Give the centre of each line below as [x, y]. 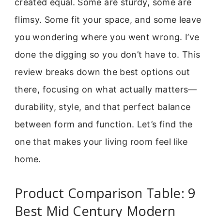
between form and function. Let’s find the [104, 124]
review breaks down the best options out [102, 72]
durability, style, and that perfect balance [103, 107]
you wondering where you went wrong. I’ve [107, 37]
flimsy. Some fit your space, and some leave [108, 20]
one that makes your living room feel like [101, 142]
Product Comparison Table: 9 [105, 193]
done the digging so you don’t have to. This [108, 55]
